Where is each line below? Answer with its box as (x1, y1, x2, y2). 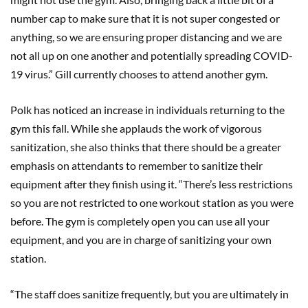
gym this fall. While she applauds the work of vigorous (10, 121, 262, 135)
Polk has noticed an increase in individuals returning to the (10, 102, 285, 116)
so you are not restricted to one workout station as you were (10, 195, 294, 209)
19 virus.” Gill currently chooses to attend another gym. (10, 67, 267, 80)
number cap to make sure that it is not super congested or (10, 11, 280, 25)
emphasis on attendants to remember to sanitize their (10, 158, 263, 172)
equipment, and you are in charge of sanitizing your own (10, 232, 272, 246)
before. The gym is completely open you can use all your (10, 214, 269, 228)
